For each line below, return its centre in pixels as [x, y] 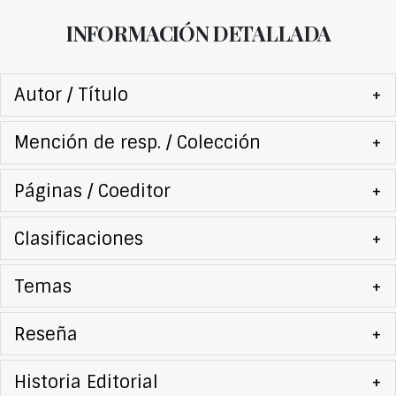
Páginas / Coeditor [92, 190]
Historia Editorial [86, 381]
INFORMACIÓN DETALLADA [198, 33]
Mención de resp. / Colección [137, 143]
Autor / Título [71, 95]
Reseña [46, 334]
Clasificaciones [78, 238]
